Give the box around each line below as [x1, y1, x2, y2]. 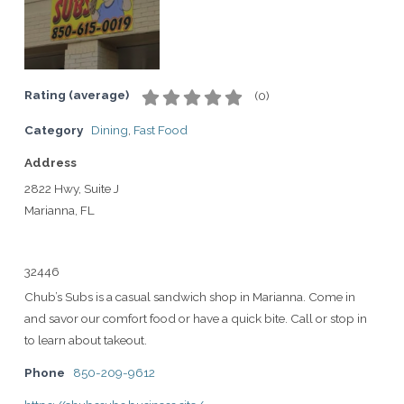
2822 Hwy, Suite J [24, 180, 119, 196]
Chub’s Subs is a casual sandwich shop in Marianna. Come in [24, 289, 355, 304]
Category [24, 122, 83, 137]
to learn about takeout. [24, 332, 147, 347]
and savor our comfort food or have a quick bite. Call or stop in [24, 310, 367, 326]
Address [24, 154, 77, 170]
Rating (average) [24, 87, 129, 102]
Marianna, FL [24, 202, 95, 217]
